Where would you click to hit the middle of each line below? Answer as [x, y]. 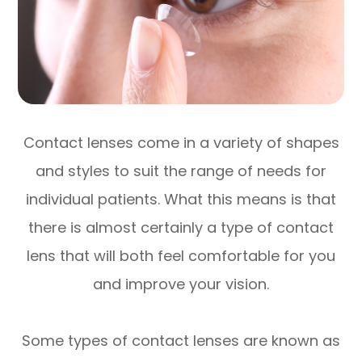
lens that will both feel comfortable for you [181, 255]
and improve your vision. [181, 284]
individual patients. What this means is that [181, 199]
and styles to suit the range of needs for [181, 170]
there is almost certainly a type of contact [181, 227]
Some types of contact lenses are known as [181, 340]
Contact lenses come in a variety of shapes [181, 142]
